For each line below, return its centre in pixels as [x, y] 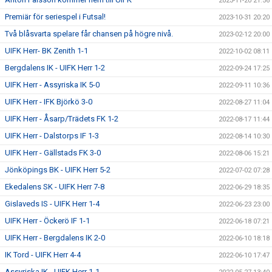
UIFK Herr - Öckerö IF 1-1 [47, 221]
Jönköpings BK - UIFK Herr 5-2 [58, 170]
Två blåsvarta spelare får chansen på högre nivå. [89, 34]
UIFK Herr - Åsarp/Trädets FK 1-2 [62, 119]
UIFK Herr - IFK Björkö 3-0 [49, 102]
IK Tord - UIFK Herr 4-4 [43, 255]
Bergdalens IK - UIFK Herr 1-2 [55, 68]
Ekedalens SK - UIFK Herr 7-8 [55, 187]
